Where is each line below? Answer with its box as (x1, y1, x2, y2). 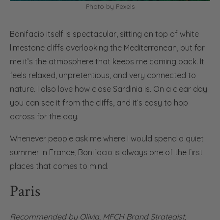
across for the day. (10, 111, 79, 121)
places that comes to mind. (10, 161, 109, 171)
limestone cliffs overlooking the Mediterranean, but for (10, 42, 205, 53)
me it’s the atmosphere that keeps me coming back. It (10, 56, 204, 66)
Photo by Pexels (85, 2, 135, 10)
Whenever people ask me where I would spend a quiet (10, 133, 204, 143)
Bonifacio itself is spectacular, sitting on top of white (10, 28, 199, 39)
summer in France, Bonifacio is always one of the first (10, 147, 203, 157)
